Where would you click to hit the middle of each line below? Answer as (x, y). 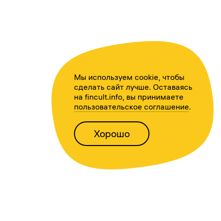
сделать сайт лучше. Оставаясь (133, 87)
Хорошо (111, 133)
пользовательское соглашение (131, 107)
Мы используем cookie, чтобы (129, 77)
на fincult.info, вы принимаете (129, 97)
